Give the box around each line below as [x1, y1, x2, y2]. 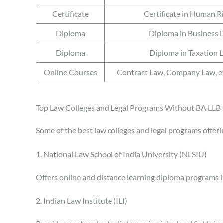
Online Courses [43, 67, 97, 77]
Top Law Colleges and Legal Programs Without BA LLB [36, 103, 221, 112]
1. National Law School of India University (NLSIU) [36, 149, 207, 159]
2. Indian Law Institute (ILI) [36, 196, 127, 206]
